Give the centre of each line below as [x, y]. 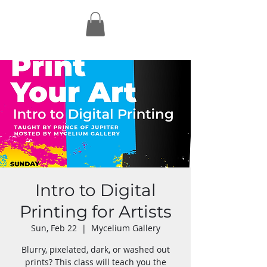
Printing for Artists [95, 211]
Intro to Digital [95, 190]
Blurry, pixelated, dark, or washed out [95, 249]
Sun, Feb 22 [54, 228]
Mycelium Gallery [125, 228]
